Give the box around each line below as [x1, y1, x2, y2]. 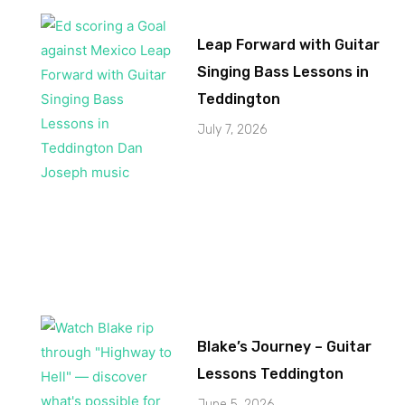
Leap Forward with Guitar [197, 35, 381, 53]
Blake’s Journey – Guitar [197, 337, 372, 355]
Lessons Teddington [197, 364, 344, 382]
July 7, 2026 [197, 121, 268, 137]
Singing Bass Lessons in [197, 62, 370, 80]
